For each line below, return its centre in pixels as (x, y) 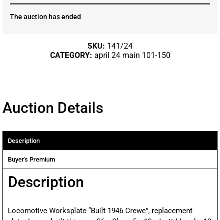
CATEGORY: (72, 55)
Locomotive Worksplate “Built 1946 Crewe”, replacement (100, 211)
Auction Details (53, 108)
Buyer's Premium (31, 160)
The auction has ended (45, 17)
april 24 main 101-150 (132, 55)
